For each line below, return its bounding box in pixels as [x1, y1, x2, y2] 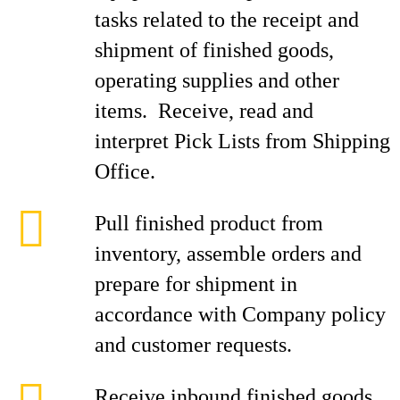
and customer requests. [95, 333, 292, 356]
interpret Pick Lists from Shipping [95, 129, 390, 153]
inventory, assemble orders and [95, 242, 362, 265]
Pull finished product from [95, 212, 323, 235]
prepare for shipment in [95, 272, 297, 296]
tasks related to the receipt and [95, 8, 359, 31]
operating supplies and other [95, 69, 339, 92]
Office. [95, 160, 155, 183]
